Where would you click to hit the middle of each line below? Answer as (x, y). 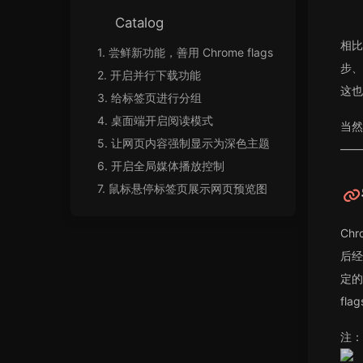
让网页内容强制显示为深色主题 (190, 143)
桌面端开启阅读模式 (162, 120)
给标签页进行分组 (156, 98)
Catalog (139, 23)
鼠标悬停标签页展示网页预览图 (188, 188)
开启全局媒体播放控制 (168, 166)
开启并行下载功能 (156, 75)
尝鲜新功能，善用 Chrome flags (191, 52)
